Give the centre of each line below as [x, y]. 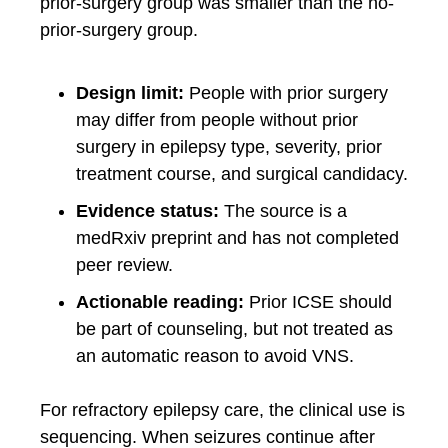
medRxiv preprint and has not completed [237, 237]
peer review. [124, 264]
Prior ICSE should [318, 301]
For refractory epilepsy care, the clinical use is [222, 409]
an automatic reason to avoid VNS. [215, 355]
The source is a [283, 210]
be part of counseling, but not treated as [234, 328]
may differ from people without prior [217, 119]
